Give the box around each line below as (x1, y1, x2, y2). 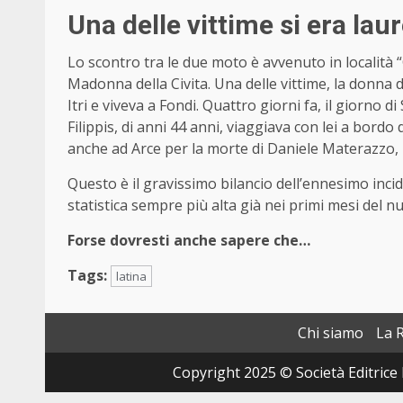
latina (116, 267, 147, 284)
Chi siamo (298, 322, 363, 343)
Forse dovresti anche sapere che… (67, 229, 310, 250)
